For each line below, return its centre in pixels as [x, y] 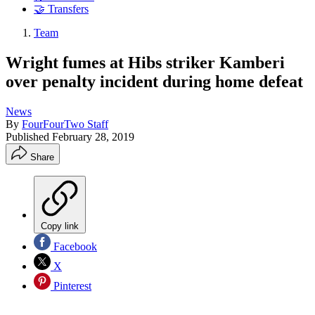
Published [29, 136]
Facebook [74, 246]
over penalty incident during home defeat [154, 81]
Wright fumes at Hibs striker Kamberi [145, 62]
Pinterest [71, 285]
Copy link [60, 226]
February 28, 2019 [93, 136]
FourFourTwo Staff [65, 124]
